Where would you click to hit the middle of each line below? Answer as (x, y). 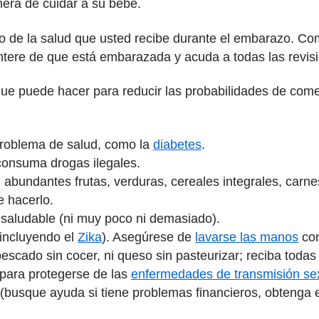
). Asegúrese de (148, 237)
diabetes (177, 144)
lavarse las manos (247, 237)
